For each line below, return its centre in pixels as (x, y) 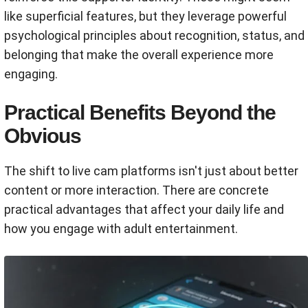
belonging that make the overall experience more (139, 54)
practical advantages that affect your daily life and (144, 209)
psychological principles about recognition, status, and (154, 35)
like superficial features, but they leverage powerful (145, 16)
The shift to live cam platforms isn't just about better (151, 170)
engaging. (31, 74)
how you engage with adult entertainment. (121, 228)
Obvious (43, 135)
